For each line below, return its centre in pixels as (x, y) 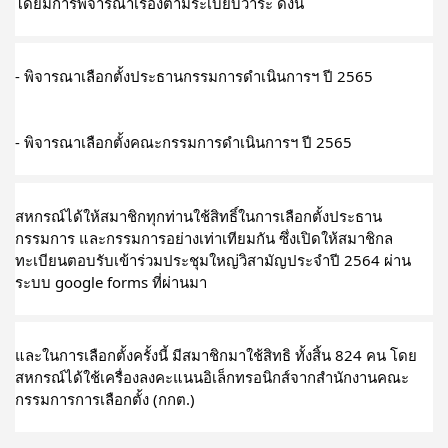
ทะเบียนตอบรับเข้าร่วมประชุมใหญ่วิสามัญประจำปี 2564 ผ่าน (213, 259)
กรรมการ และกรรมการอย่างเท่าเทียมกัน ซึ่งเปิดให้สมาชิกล (204, 237)
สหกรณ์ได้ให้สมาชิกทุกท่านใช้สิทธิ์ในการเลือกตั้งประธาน (198, 215)
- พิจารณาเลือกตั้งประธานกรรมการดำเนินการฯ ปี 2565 (194, 76)
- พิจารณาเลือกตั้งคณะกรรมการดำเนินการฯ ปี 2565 (183, 142)
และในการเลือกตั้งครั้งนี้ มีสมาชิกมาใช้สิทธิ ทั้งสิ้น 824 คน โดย (216, 355)
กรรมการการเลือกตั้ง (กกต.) (105, 399)
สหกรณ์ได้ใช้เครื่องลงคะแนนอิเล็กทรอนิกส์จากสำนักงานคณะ (212, 377)
